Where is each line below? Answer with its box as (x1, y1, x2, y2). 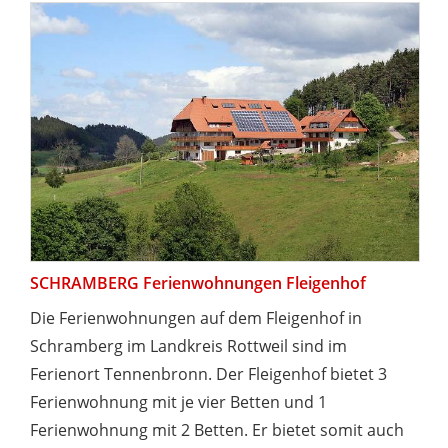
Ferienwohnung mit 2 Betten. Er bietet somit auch (30, 419, 404, 442)
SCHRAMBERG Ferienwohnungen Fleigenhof (30, 272, 366, 295)
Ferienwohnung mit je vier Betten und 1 (30, 391, 327, 414)
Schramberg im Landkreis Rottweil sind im (30, 335, 347, 358)
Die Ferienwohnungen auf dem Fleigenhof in (30, 307, 362, 330)
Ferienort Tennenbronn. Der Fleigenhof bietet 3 (30, 363, 387, 386)
